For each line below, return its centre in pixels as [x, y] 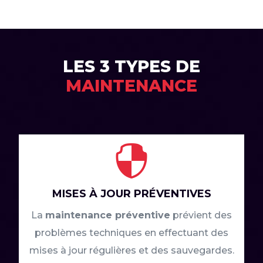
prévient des [201, 215]
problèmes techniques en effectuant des [131, 233]
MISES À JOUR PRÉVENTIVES [131, 194]
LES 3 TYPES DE [131, 67]
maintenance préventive [108, 215]
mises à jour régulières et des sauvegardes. [131, 251]
